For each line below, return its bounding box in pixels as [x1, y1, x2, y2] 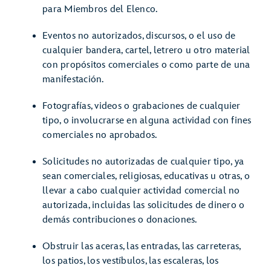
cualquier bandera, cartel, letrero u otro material [42, 45, 250, 56]
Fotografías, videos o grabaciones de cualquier [42, 100, 241, 112]
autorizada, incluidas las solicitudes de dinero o [42, 200, 245, 211]
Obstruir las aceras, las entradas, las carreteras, [42, 241, 241, 252]
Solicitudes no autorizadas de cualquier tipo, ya [42, 156, 244, 168]
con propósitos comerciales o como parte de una [42, 59, 250, 71]
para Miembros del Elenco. [42, 4, 158, 15]
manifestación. [42, 74, 104, 85]
